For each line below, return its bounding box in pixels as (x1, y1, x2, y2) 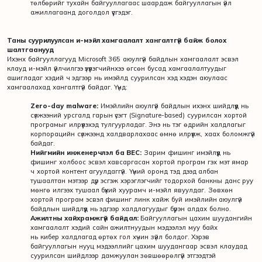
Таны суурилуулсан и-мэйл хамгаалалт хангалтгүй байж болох (7, 36, 226, 44)
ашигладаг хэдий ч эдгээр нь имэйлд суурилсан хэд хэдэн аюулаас (7, 73, 228, 82)
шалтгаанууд (7, 45, 54, 54)
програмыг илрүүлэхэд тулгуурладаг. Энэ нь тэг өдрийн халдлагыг (30, 120, 246, 129)
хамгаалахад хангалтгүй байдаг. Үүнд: (7, 82, 128, 91)
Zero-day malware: (30, 101, 98, 110)
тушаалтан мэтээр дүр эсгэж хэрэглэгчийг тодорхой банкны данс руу (30, 176, 254, 185)
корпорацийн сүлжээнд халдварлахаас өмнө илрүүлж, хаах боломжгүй (30, 129, 255, 138)
